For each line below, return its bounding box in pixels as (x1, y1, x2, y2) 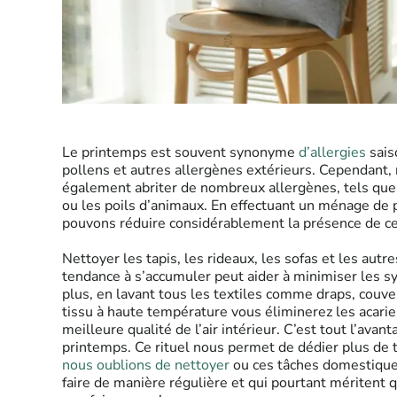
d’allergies (299, 142, 366, 162)
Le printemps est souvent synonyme (62, 142, 299, 162)
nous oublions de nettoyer (62, 354, 230, 375)
